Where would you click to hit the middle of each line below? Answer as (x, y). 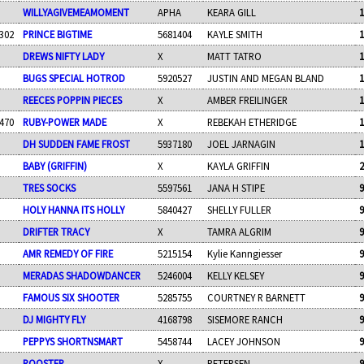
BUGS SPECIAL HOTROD (74, 78)
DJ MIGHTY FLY (54, 319)
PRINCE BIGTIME (58, 34)
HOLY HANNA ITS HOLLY (74, 209)
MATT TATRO (235, 56)
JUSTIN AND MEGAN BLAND (266, 78)
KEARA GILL (232, 12)
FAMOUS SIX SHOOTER (71, 297)
